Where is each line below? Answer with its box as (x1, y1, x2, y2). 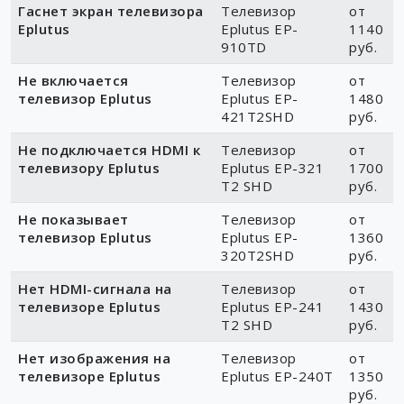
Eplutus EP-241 (221, 298, 324, 317)
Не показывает (18, 210, 129, 229)
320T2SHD (221, 246, 294, 265)
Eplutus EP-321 (221, 159, 324, 178)
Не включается (18, 71, 129, 90)
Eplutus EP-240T (221, 367, 334, 386)
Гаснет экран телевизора (18, 2, 204, 21)
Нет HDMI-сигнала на (18, 280, 172, 298)
